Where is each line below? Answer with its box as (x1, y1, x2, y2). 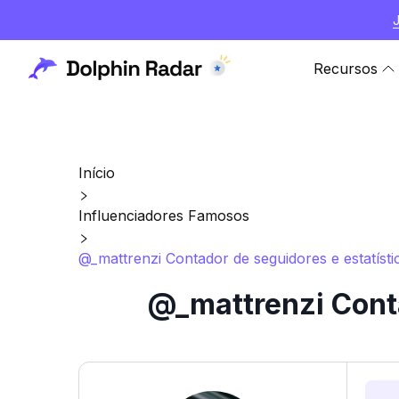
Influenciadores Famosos (78, 207, 249, 224)
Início (78, 164, 115, 182)
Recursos (313, 60, 378, 77)
